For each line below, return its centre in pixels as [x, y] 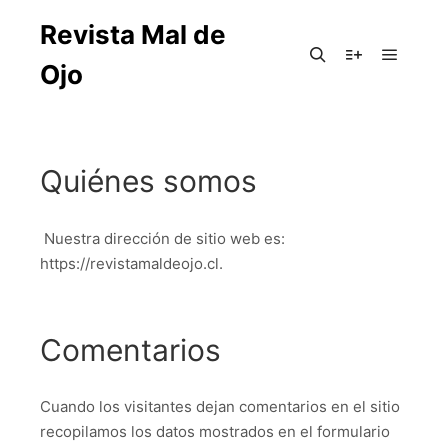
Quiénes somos [148, 181]
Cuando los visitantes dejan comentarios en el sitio [220, 407]
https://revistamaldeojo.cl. [131, 263]
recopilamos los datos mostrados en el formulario [215, 432]
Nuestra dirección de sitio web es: [162, 238]
